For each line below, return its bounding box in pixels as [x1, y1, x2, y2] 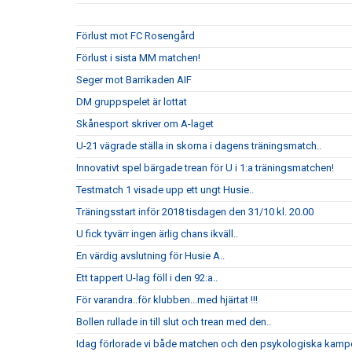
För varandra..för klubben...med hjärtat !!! [76, 294, 258, 306]
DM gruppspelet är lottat [76, 96, 187, 108]
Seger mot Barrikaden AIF [76, 74, 192, 86]
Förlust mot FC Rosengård [76, 30, 195, 42]
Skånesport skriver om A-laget [76, 118, 214, 130]
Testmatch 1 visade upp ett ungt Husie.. [76, 184, 254, 196]
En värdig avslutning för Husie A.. [76, 250, 225, 262]
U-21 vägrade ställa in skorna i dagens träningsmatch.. [76, 140, 321, 152]
